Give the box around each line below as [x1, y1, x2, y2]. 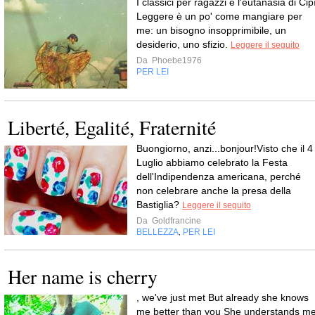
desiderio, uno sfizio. [136, 39, 231, 50]
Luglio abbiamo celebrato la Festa [136, 157, 288, 168]
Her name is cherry [8, 263, 157, 290]
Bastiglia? [136, 199, 182, 210]
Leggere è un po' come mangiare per [136, 11, 302, 22]
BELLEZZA [136, 227, 179, 237]
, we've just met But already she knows [136, 292, 309, 303]
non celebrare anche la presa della [136, 185, 291, 196]
